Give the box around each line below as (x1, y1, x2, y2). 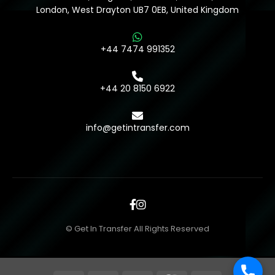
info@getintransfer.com (85, 122, 190, 134)
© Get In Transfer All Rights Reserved (66, 223, 209, 235)
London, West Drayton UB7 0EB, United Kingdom (36, 4, 239, 17)
